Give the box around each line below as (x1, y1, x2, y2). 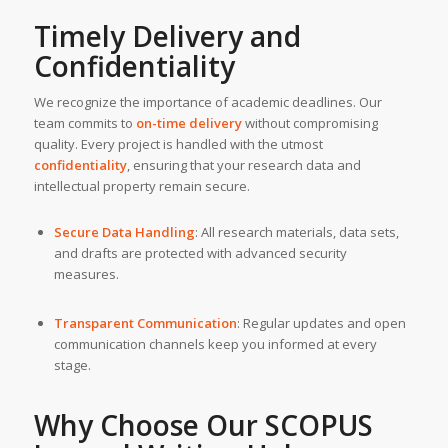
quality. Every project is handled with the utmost (33, 134, 323, 153)
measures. (53, 264, 119, 283)
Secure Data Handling (53, 222, 195, 241)
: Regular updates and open (236, 313, 406, 332)
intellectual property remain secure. (33, 176, 250, 195)
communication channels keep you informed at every (53, 334, 377, 353)
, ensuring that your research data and (126, 155, 361, 174)
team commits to (33, 113, 136, 132)
